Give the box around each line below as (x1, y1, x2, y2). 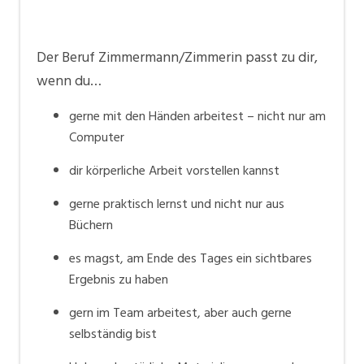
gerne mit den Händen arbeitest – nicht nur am (69, 106, 326, 128)
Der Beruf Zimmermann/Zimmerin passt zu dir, (37, 45, 318, 70)
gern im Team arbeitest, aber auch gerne (69, 302, 292, 324)
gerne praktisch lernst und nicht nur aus (69, 193, 284, 215)
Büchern (69, 214, 113, 236)
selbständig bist (69, 323, 157, 345)
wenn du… (37, 69, 102, 93)
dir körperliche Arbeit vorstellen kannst (69, 160, 279, 182)
